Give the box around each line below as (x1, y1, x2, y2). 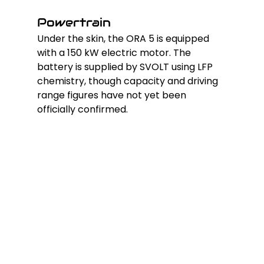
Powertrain (37, 14, 111, 30)
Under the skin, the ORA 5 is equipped (37, 31, 212, 45)
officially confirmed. (37, 102, 128, 116)
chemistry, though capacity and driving (37, 74, 220, 88)
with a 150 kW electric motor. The (37, 45, 193, 60)
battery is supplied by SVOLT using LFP (37, 60, 215, 74)
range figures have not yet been (37, 88, 189, 102)
